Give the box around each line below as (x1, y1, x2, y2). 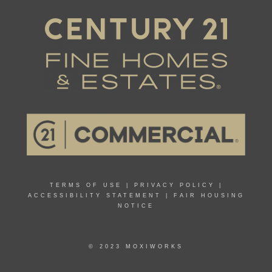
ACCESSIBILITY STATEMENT (27, 192, 161, 199)
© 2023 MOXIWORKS (89, 243, 183, 250)
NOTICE (118, 202, 154, 209)
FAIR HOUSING (173, 192, 245, 199)
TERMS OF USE (49, 182, 122, 188)
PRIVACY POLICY (134, 182, 215, 188)
